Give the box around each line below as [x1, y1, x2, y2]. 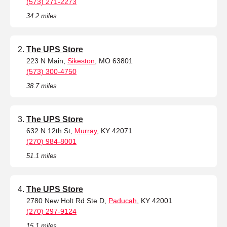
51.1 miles [26, 152, 57, 160]
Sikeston [67, 56, 95, 65]
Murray [74, 126, 97, 135]
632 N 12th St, [26, 126, 74, 135]
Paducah [108, 196, 137, 205]
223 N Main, [26, 56, 67, 65]
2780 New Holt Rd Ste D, [26, 196, 108, 205]
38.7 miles [26, 82, 57, 90]
